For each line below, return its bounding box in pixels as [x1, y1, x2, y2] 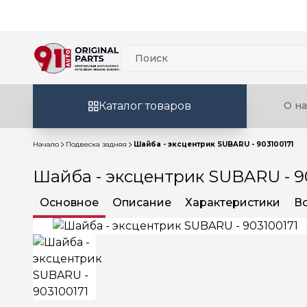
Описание [112, 196, 171, 209]
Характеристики [185, 196, 280, 209]
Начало [33, 140, 59, 149]
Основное [40, 196, 99, 209]
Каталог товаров [99, 99, 191, 112]
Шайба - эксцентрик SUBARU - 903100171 [134, 140, 293, 149]
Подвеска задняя [66, 140, 127, 149]
